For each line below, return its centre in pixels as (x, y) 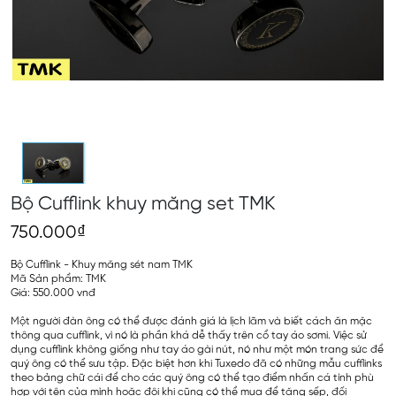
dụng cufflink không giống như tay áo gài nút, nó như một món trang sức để (197, 350)
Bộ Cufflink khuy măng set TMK (143, 205)
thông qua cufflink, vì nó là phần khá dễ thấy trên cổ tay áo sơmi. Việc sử (189, 336)
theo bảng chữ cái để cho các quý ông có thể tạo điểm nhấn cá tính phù (192, 378)
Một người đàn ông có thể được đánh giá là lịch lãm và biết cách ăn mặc (191, 322)
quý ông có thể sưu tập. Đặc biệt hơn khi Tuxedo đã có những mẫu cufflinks (196, 364)
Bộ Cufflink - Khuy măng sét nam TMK (102, 265)
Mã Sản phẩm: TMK (58, 279)
